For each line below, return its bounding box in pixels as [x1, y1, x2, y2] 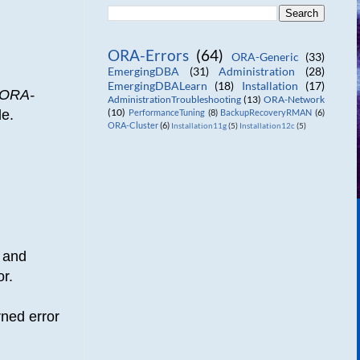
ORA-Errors [108, 46, 189, 64]
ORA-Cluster [108, 120, 158, 130]
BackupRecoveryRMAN [220, 107, 313, 117]
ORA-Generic [231, 50, 299, 63]
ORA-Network [264, 93, 325, 105]
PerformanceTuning [128, 107, 205, 117]
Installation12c [239, 121, 295, 130]
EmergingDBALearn [108, 79, 207, 92]
